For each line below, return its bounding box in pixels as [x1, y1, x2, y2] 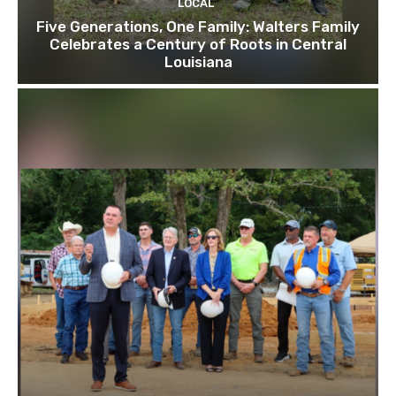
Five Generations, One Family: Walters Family [36, 17, 360, 35]
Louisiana [164, 52, 232, 71]
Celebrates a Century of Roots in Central [49, 34, 346, 53]
